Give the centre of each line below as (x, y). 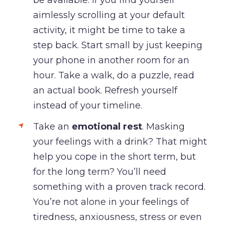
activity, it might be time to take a (109, 30)
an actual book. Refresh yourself (105, 90)
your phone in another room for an (111, 60)
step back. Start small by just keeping (118, 45)
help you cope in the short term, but (114, 156)
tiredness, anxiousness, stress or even (117, 217)
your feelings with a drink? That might (120, 141)
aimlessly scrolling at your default (109, 15)
